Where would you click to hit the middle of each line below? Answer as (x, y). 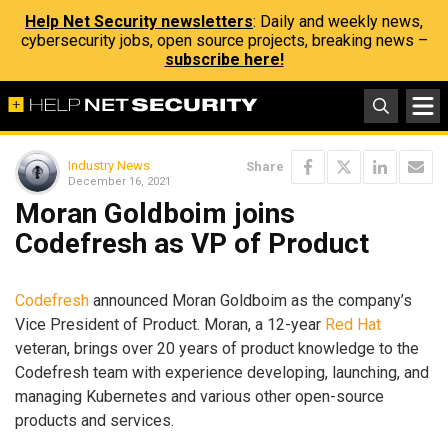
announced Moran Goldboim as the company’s (250, 300)
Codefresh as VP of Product (192, 243)
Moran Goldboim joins (155, 213)
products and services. (94, 420)
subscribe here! (224, 59)
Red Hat (353, 324)
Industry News (109, 165)
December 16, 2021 (119, 181)
